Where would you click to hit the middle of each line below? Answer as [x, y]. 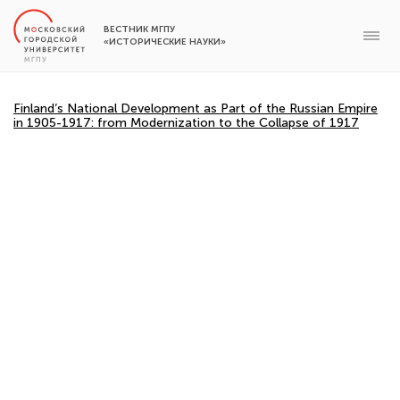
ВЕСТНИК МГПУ [139, 29]
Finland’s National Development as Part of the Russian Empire [196, 108]
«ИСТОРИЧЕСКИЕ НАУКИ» [165, 42]
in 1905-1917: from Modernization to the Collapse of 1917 [186, 123]
